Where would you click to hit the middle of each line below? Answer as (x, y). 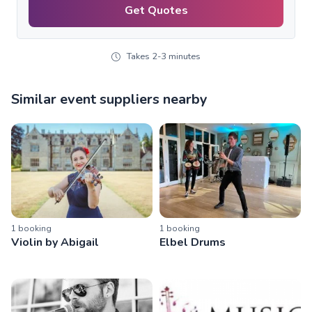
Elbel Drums (193, 242)
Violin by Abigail (55, 242)
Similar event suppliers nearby (109, 100)
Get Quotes (156, 10)
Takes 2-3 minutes (163, 57)
